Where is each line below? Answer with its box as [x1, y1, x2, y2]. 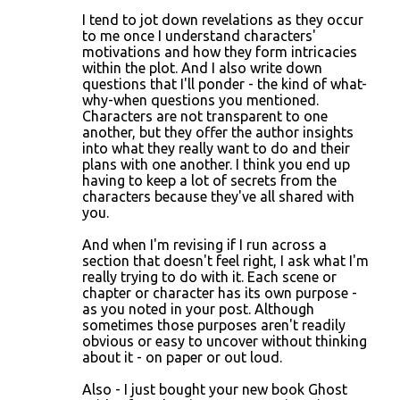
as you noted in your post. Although [82, 301, 314, 317]
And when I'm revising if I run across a [82, 237, 327, 253]
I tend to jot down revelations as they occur [82, 12, 363, 28]
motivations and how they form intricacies [82, 44, 357, 60]
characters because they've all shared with [82, 188, 354, 204]
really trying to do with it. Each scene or [82, 269, 337, 285]
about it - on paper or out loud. [82, 349, 282, 365]
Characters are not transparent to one [82, 108, 328, 124]
